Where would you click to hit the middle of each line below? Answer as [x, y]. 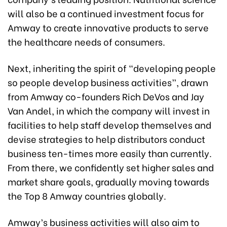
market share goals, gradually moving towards [108, 181]
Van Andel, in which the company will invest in [109, 110]
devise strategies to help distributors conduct [106, 139]
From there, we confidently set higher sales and [111, 167]
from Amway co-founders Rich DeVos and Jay [106, 96]
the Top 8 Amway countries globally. [87, 196]
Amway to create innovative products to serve [108, 27]
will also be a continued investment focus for [106, 13]
